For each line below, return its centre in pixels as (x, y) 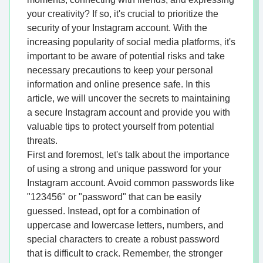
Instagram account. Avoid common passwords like (131, 183)
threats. (42, 141)
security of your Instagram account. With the (117, 28)
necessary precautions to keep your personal (120, 70)
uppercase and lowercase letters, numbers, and (125, 225)
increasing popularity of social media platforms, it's (131, 42)
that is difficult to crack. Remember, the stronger (125, 254)
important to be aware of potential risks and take (126, 56)
